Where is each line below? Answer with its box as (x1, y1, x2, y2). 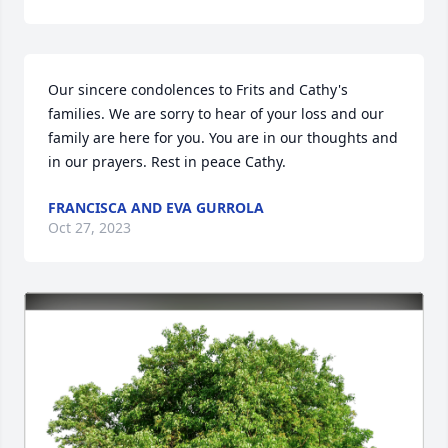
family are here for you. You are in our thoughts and (48, 128, 398, 147)
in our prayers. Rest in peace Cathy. (48, 152, 286, 171)
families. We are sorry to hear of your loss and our (48, 104, 384, 123)
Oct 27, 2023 (48, 218, 131, 237)
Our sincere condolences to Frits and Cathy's (48, 80, 348, 99)
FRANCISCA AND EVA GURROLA (48, 198, 264, 217)
